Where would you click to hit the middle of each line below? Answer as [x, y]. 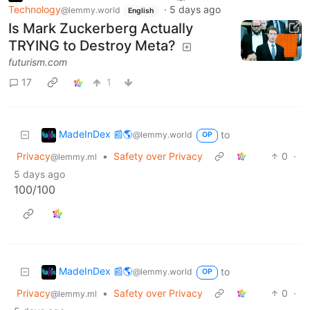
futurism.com [38, 62]
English [140, 11]
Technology [35, 10]
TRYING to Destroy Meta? [92, 45]
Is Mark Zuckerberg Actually [101, 28]
